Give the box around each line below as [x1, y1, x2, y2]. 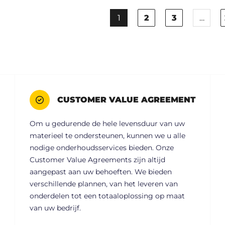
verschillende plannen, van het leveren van [30, 179, 178, 189]
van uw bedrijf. [30, 203, 81, 213]
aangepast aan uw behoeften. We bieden [30, 167, 172, 177]
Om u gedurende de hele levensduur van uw [30, 119, 185, 129]
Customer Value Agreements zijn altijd [30, 155, 165, 165]
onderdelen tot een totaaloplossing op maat [30, 191, 185, 201]
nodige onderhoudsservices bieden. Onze [30, 143, 174, 153]
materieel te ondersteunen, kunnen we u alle [30, 131, 185, 141]
